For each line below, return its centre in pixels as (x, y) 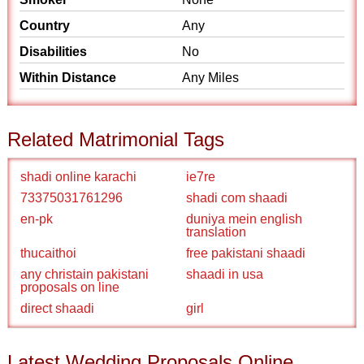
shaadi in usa (225, 274)
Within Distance (68, 78)
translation (216, 232)
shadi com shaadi (237, 198)
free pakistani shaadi (246, 253)
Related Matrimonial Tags (116, 139)
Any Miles (210, 78)
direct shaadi (58, 308)
